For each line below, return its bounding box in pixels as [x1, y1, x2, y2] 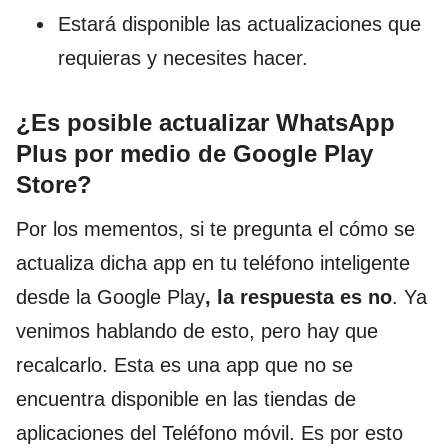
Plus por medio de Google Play [16, 140, 373, 167]
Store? [16, 171, 92, 198]
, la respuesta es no [205, 286, 392, 308]
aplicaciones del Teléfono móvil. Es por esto [16, 422, 403, 444]
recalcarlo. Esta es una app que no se [16, 354, 353, 376]
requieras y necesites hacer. [58, 47, 308, 69]
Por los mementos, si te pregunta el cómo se [16, 218, 415, 240]
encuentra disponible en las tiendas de [16, 388, 356, 410]
